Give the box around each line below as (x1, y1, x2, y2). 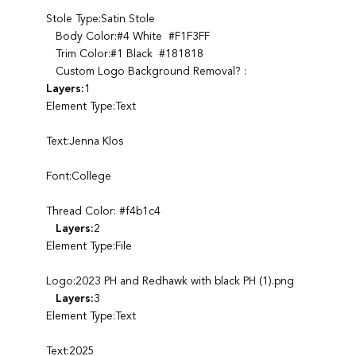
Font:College (45, 170, 111, 182)
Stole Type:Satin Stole (45, 13, 155, 25)
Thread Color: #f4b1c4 (45, 205, 161, 217)
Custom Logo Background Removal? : (45, 65, 246, 77)
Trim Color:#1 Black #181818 (45, 48, 203, 60)
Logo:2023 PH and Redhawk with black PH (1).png (45, 275, 294, 287)
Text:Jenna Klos (45, 135, 123, 147)
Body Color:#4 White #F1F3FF (45, 30, 210, 42)
